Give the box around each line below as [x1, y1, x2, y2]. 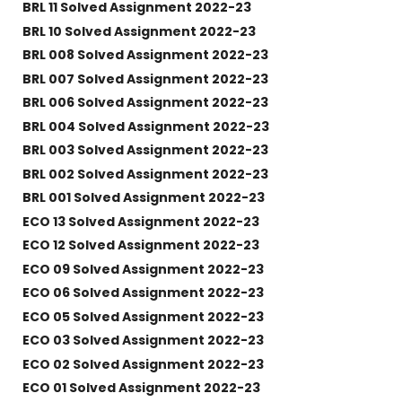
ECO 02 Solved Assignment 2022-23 [22, 354, 264, 373]
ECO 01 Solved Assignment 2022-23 [22, 379, 260, 398]
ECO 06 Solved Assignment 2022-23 [22, 284, 264, 302]
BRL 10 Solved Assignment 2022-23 [22, 22, 256, 40]
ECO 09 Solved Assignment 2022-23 [22, 259, 264, 278]
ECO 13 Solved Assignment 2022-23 [22, 212, 259, 231]
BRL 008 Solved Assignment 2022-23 [22, 46, 268, 65]
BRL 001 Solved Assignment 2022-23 [22, 188, 265, 207]
